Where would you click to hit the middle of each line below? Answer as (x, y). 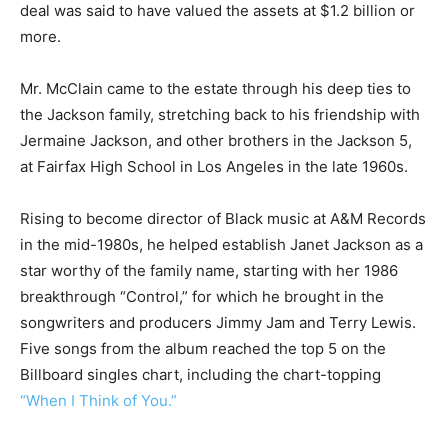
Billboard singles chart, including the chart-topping (200, 374)
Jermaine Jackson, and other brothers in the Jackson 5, (216, 140)
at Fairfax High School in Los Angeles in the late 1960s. (214, 166)
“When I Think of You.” (98, 400)
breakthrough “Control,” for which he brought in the (202, 296)
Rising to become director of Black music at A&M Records (223, 218)
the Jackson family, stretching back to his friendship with (220, 114)
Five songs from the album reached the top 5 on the (203, 348)
